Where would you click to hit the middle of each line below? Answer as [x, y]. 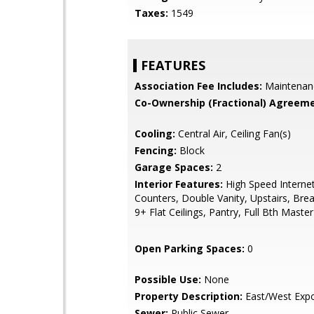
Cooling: [155, 134]
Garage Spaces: [174, 167]
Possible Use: [168, 279]
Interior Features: [179, 184]
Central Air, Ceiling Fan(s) [233, 134]
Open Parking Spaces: [190, 248]
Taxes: [151, 13]
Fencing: [156, 150]
